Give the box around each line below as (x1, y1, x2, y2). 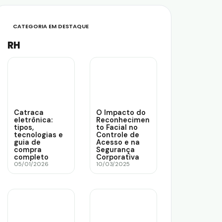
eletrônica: (14, 115, 53, 125)
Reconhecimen (96, 115, 150, 125)
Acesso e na (96, 138, 140, 147)
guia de (14, 138, 41, 147)
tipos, (14, 123, 34, 132)
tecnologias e (14, 130, 63, 140)
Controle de (96, 130, 139, 140)
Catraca (14, 108, 44, 117)
